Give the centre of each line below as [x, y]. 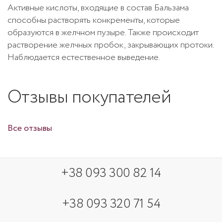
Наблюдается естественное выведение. [84, 58]
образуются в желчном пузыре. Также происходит [103, 33]
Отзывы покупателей [89, 98]
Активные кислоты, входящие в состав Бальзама [98, 8]
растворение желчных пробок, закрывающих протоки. [111, 45]
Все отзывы [30, 129]
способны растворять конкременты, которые [94, 21]
